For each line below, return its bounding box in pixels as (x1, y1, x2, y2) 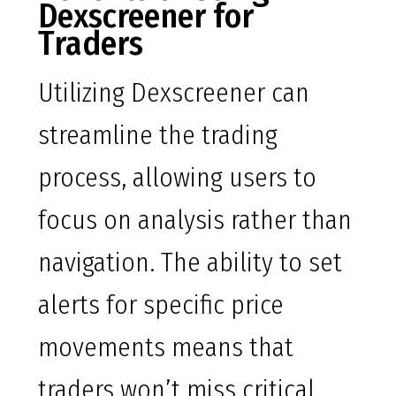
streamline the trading (38, 119, 278, 152)
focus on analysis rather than (38, 204, 352, 237)
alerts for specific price (38, 289, 284, 322)
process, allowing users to (38, 162, 316, 194)
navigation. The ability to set (38, 247, 342, 279)
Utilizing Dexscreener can (38, 77, 309, 110)
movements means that (38, 331, 293, 364)
